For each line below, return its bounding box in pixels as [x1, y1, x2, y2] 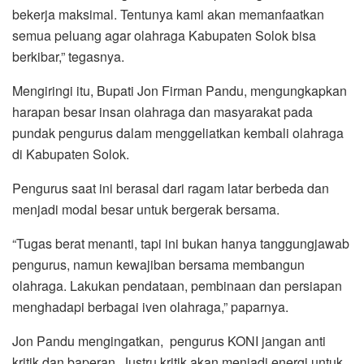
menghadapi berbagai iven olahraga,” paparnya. [12, 297, 288, 317]
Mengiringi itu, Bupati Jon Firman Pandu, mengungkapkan [12, 81, 347, 101]
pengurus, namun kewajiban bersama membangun [12, 255, 305, 275]
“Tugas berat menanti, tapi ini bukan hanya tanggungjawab [12, 234, 349, 253]
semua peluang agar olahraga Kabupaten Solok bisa [12, 26, 316, 45]
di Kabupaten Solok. [12, 145, 129, 164]
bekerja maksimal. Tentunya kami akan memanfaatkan [12, 5, 324, 24]
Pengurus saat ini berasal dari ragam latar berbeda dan [12, 179, 329, 198]
